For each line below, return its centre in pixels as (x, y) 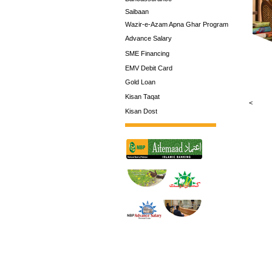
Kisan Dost (141, 111)
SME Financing (147, 53)
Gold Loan (140, 82)
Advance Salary (148, 38)
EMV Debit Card (149, 68)
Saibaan (137, 12)
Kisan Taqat (142, 97)
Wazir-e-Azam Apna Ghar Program (177, 24)
